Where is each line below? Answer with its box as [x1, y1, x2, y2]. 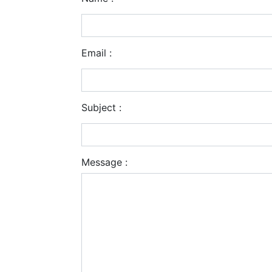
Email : [81, 46, 112, 59]
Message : [81, 155, 127, 168]
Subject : [81, 101, 121, 114]
